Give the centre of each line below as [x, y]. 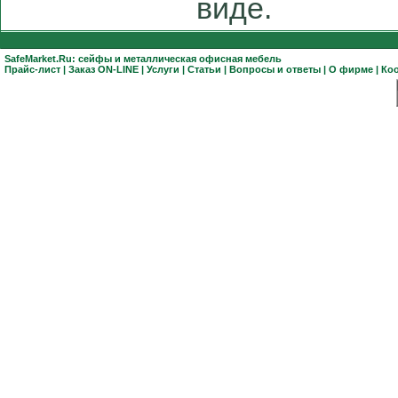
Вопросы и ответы [276, 69]
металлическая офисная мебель [203, 59]
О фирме [351, 69]
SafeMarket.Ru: [41, 59]
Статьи [204, 69]
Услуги [163, 69]
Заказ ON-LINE [103, 69]
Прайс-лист [32, 69]
